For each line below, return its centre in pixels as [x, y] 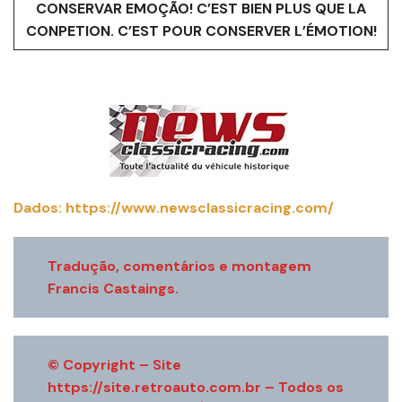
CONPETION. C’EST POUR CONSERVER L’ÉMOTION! [201, 31]
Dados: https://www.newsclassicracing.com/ [174, 208]
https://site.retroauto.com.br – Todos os [196, 388]
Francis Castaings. [113, 289]
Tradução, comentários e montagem [179, 267]
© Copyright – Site [114, 365]
